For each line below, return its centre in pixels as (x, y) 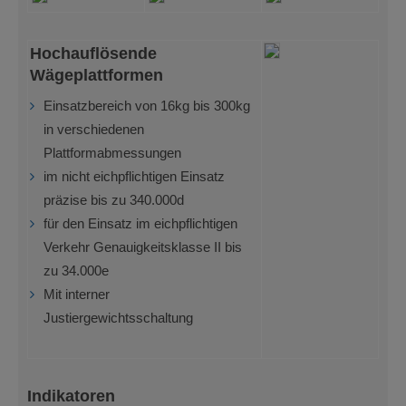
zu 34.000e (76, 271)
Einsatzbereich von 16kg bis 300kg (147, 106)
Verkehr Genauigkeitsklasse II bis (143, 247)
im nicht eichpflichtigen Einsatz (134, 176)
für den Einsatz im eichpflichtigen (140, 223)
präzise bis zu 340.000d (114, 200)
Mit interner (77, 294)
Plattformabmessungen (112, 153)
